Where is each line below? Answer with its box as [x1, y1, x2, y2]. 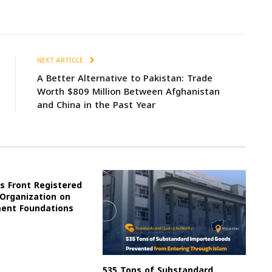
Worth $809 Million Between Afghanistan [36, 83, 220, 100]
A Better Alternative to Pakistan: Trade [36, 69, 212, 87]
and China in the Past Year [36, 96, 155, 114]
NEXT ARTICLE [36, 53, 86, 67]
